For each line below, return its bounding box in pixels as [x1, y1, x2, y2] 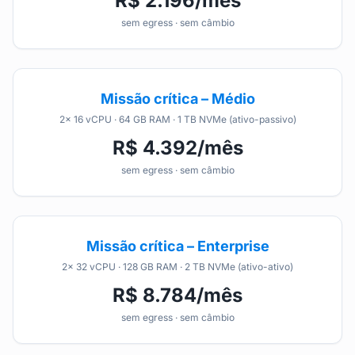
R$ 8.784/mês [113, 284, 242, 307]
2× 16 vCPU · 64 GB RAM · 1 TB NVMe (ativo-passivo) [59, 113, 296, 125]
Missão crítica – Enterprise [86, 238, 269, 254]
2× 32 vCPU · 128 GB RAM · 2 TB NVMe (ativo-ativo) [62, 261, 293, 273]
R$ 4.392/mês [112, 136, 243, 159]
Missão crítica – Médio [100, 90, 255, 107]
